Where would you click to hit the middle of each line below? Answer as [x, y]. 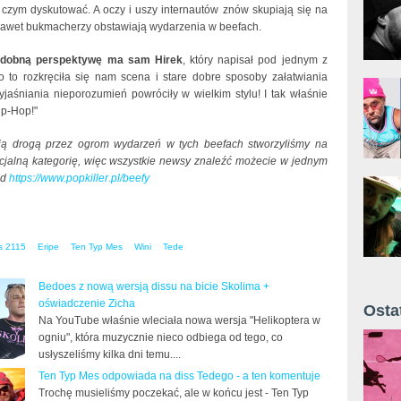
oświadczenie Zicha [87, 303]
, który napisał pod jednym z [255, 60]
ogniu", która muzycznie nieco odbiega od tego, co [161, 337]
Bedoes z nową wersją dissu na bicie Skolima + [154, 286]
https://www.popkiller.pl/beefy [79, 178]
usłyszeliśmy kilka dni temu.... [110, 354]
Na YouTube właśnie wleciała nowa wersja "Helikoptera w [179, 320]
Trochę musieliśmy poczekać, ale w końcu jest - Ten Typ [174, 392]
